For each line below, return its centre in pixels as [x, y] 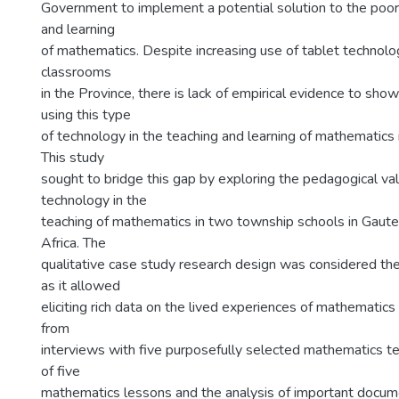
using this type [86, 115]
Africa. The [73, 243]
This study [73, 158]
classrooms [76, 72]
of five [61, 371]
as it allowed [81, 286]
